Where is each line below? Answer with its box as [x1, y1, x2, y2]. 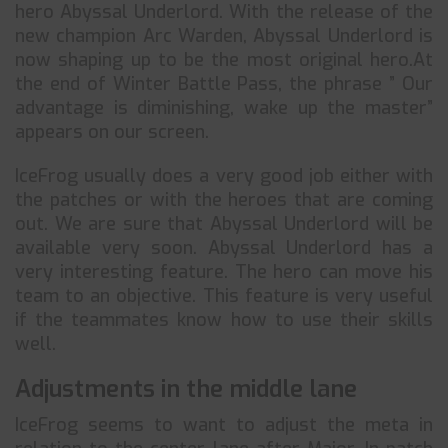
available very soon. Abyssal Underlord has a [15, 236, 433, 260]
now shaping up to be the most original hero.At [15, 48, 433, 72]
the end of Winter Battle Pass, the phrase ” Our [15, 72, 433, 96]
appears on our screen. [15, 120, 209, 144]
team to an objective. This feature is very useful [15, 284, 433, 308]
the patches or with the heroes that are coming [15, 188, 433, 212]
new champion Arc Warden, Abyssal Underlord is [15, 24, 433, 48]
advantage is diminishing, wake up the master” [15, 96, 433, 120]
